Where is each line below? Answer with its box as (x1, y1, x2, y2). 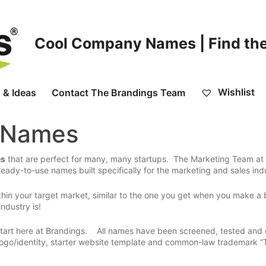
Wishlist (216, 86, 255, 98)
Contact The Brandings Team (52, 86, 185, 99)
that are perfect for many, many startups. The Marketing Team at (5, 154, 264, 164)
